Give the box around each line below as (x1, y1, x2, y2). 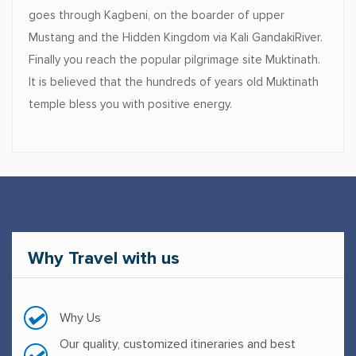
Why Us (60, 310, 101, 325)
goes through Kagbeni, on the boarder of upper (29, 9, 284, 22)
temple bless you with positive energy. (29, 98, 232, 111)
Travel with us (64, 248, 180, 268)
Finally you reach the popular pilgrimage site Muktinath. (29, 53, 320, 67)
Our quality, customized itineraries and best (60, 337, 296, 351)
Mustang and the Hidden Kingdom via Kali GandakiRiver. (29, 31, 323, 44)
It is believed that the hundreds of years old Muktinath (29, 75, 319, 89)
